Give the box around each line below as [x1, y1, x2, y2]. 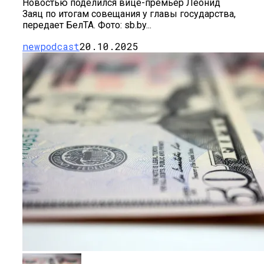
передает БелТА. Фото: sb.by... [22, 19, 151, 31]
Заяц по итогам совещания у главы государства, [22, 8, 236, 20]
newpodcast [22, 40, 80, 53]
